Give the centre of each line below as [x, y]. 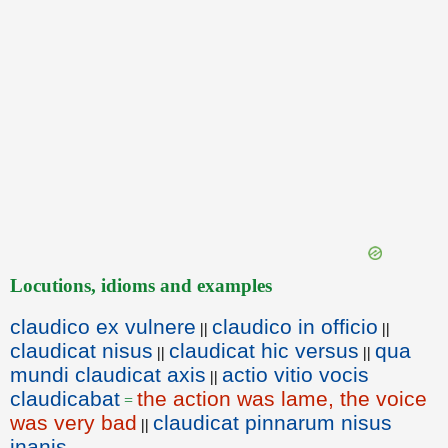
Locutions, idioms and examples [141, 285]
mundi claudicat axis [108, 374]
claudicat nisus [81, 350]
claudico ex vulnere [103, 326]
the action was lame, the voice [282, 398]
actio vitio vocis [295, 374]
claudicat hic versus [264, 350]
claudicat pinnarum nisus [272, 422]
